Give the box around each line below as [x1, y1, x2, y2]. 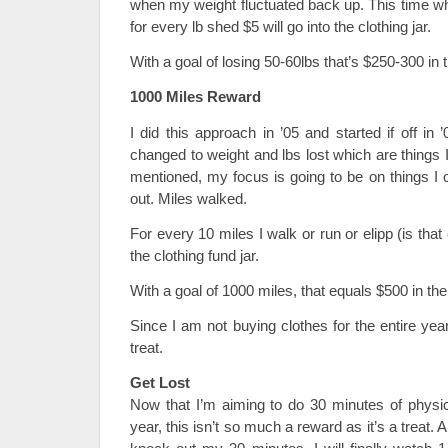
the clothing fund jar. [130, 247, 259, 264]
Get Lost [130, 374, 190, 391]
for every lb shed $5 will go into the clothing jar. [130, 18, 431, 35]
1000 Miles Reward [130, 88, 261, 105]
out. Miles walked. [130, 190, 247, 207]
